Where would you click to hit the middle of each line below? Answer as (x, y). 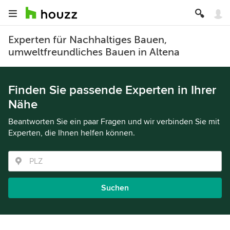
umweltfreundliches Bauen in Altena (94, 52)
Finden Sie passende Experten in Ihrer (112, 90)
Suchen (115, 188)
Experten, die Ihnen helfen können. (72, 133)
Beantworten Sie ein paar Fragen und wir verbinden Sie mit (114, 122)
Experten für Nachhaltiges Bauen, (88, 40)
